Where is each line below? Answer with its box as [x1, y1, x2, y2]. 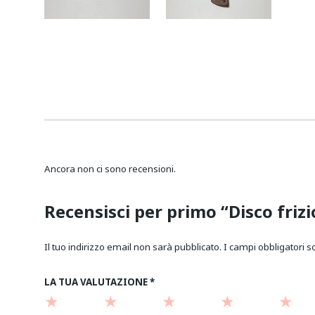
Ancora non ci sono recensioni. [44, 162, 176, 175]
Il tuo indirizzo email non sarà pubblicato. [44, 240, 222, 253]
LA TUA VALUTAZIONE [44, 276, 150, 289]
